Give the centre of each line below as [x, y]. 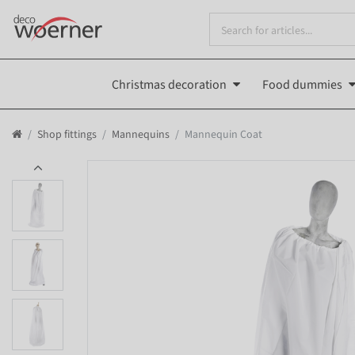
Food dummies [302, 84]
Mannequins [141, 134]
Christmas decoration [169, 84]
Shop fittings [67, 134]
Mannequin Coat [223, 134]
